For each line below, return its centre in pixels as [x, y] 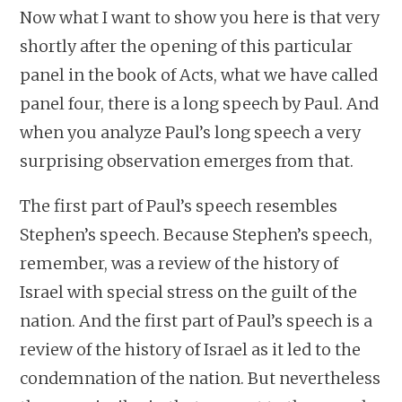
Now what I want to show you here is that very [200, 17]
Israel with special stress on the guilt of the [189, 292]
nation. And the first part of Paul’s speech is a [197, 320]
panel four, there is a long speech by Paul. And [200, 103]
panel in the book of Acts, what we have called [199, 74]
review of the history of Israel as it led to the [191, 349]
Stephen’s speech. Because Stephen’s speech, [197, 234]
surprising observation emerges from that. [187, 161]
